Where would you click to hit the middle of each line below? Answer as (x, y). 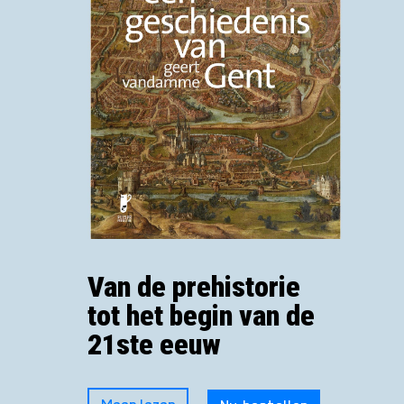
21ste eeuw (155, 345)
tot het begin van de (202, 316)
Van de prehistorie (194, 287)
